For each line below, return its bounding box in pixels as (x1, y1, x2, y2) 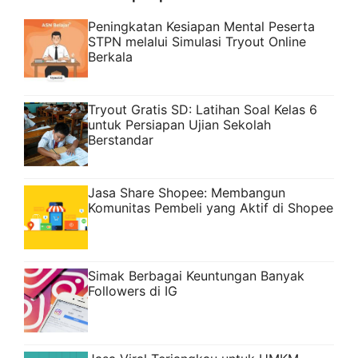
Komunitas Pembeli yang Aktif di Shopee (88, 200, 333, 217)
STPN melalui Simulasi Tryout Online (88, 34, 306, 50)
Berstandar (88, 132, 153, 149)
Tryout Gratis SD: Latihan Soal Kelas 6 (88, 101, 317, 118)
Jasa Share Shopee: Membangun (88, 185, 285, 201)
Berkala (88, 49, 133, 66)
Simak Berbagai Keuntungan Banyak (88, 268, 304, 284)
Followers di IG (88, 283, 177, 300)
